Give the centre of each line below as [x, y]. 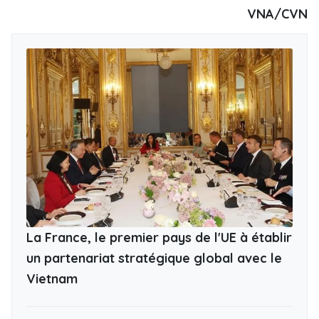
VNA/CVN [277, 14]
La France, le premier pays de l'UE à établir [159, 237]
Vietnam [52, 278]
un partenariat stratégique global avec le [154, 258]
